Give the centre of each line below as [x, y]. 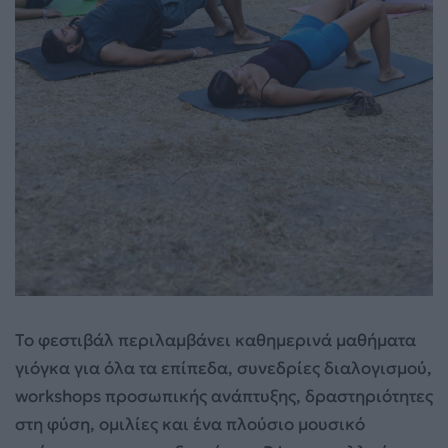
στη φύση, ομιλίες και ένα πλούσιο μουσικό [190, 423]
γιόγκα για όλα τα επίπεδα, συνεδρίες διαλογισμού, [223, 367]
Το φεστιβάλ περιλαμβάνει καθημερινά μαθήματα [215, 339]
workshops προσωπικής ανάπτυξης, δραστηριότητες [224, 395]
